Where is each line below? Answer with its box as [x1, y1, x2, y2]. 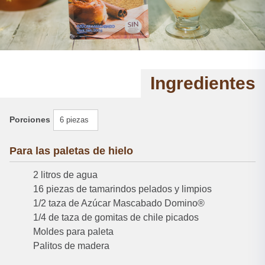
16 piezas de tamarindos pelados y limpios [33, 183, 212, 194]
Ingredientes [150, 73, 256, 93]
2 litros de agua [33, 169, 98, 180]
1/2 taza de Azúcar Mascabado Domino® [33, 198, 205, 208]
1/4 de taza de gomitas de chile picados [33, 212, 199, 222]
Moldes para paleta [33, 226, 114, 237]
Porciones [9, 114, 50, 124]
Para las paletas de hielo [9, 144, 133, 157]
